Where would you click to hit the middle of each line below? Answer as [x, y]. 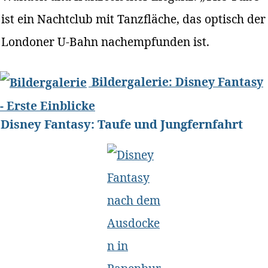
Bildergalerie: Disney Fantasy [176, 81]
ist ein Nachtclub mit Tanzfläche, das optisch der [134, 19]
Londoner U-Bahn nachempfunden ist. [106, 41]
